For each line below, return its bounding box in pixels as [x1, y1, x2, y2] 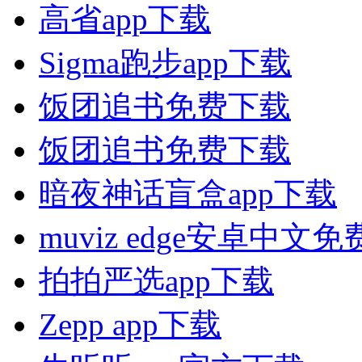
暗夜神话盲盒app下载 [39, 175, 337, 211]
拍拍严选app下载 [39, 263, 274, 298]
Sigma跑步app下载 [39, 44, 292, 80]
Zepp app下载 [39, 306, 221, 342]
